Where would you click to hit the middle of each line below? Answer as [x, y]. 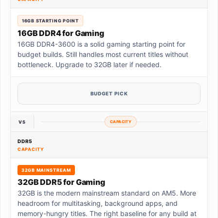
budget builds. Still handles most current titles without [103, 54]
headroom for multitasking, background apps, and [98, 203]
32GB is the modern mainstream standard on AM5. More [107, 193]
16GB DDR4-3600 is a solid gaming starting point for [101, 44]
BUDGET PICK [109, 94]
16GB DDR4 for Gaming [61, 33]
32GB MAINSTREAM [46, 170]
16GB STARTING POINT [50, 21]
